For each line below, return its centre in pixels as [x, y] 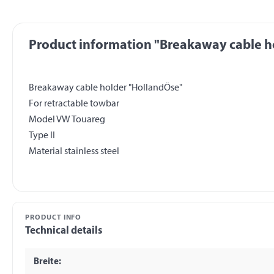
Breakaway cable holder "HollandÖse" [105, 88]
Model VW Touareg [67, 120]
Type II [42, 136]
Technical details [64, 231]
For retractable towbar [74, 104]
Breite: [47, 262]
